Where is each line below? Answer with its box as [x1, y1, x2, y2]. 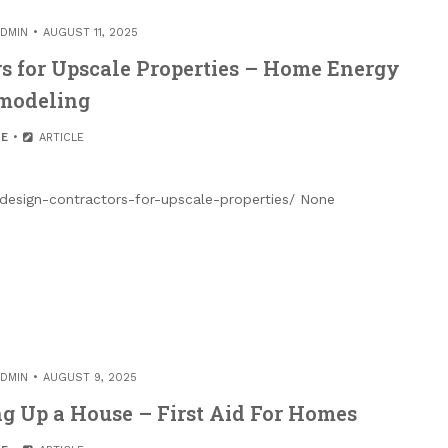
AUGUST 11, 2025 [42, 25, 138, 39]
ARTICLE [34, 130, 84, 144]
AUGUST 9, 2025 [43, 370, 137, 384]
